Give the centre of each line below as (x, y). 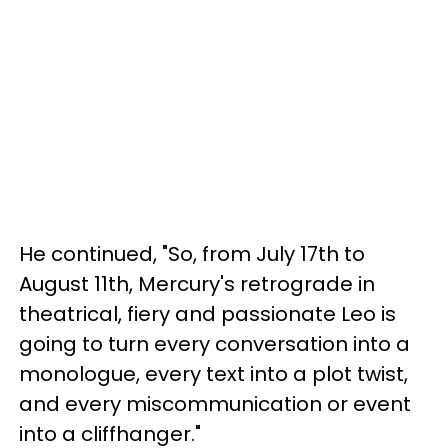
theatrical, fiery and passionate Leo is (207, 314)
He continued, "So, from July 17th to (192, 254)
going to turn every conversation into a (214, 344)
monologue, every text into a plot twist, (213, 374)
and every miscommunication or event (215, 404)
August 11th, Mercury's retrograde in (197, 284)
